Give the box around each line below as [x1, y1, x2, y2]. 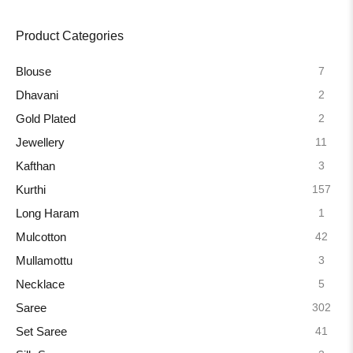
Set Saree [16, 325, 67, 339]
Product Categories [16, 29, 124, 43]
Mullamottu [16, 255, 72, 268]
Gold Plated [16, 113, 76, 126]
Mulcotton [16, 231, 66, 244]
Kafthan [16, 160, 55, 173]
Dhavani [16, 89, 58, 102]
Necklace [16, 278, 65, 292]
